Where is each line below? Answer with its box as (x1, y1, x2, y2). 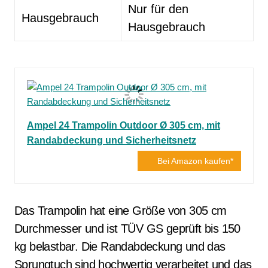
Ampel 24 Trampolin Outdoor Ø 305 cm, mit (27, 120, 220, 130)
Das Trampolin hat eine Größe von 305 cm (14, 204, 227, 217)
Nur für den (128, 2, 189, 16)
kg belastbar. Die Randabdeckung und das (14, 240, 226, 253)
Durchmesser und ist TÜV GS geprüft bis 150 (14, 222, 240, 235)
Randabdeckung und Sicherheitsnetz (27, 135, 196, 145)
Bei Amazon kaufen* (157, 156, 233, 166)
